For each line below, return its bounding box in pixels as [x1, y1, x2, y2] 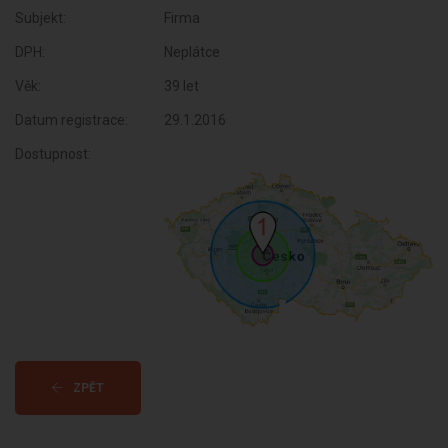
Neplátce [164, 44, 221, 60]
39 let [164, 78, 200, 94]
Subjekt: [15, 10, 66, 26]
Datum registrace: [15, 112, 128, 128]
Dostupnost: [15, 146, 91, 162]
